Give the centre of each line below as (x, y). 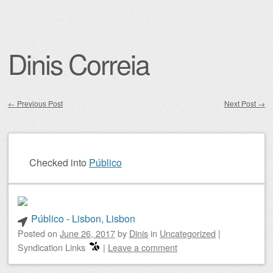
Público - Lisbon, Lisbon (83, 218)
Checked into (58, 162)
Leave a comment (143, 247)
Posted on (39, 233)
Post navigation (49, 119)
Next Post (241, 103)
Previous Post (39, 103)
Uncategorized (188, 233)
